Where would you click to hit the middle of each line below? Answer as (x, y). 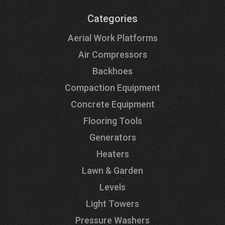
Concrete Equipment (113, 104)
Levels (113, 187)
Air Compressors (113, 54)
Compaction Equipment (113, 87)
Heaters (113, 154)
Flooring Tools (113, 121)
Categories (113, 18)
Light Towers (113, 203)
